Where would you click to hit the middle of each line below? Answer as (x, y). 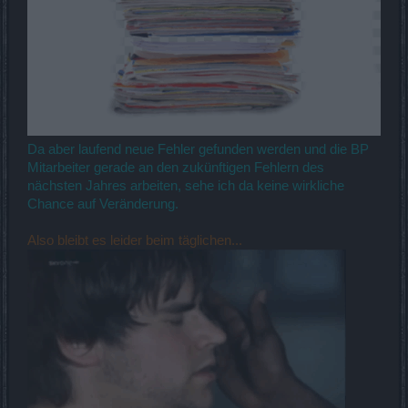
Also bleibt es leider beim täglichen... (135, 240)
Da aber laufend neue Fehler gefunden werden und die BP (198, 149)
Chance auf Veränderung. (103, 204)
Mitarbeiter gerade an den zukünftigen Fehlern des (176, 167)
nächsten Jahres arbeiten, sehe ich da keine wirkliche (186, 185)
